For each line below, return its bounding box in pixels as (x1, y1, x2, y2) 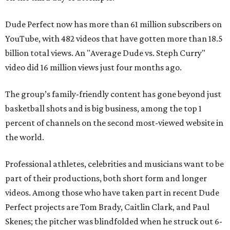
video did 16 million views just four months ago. (5, 62, 182, 72)
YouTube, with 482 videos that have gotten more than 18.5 (5, 33, 223, 44)
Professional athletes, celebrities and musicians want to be (5, 159, 224, 169)
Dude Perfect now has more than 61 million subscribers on (5, 19, 222, 29)
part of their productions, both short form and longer (5, 173, 207, 183)
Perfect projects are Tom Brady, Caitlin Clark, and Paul (5, 202, 209, 212)
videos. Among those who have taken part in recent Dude (5, 187, 219, 198)
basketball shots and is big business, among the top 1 (5, 103, 202, 113)
